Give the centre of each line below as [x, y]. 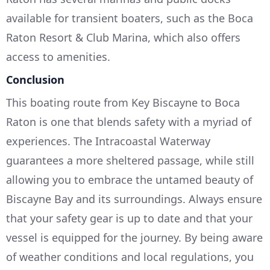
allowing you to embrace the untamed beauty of [130, 179]
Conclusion [35, 79]
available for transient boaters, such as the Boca [130, 18]
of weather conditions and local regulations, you [130, 256]
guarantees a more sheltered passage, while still [130, 160]
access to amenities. [58, 56]
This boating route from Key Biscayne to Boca [123, 102]
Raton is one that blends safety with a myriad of [129, 121]
